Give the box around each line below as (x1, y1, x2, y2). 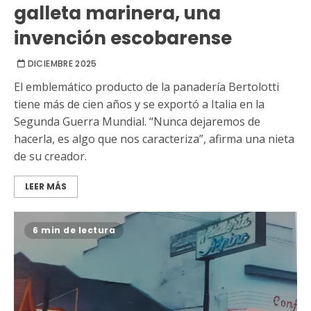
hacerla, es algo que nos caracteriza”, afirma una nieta (14, 131, 294, 146)
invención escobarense (14, 25, 232, 51)
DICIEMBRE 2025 (27, 57, 97, 69)
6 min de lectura (33, 224, 115, 236)
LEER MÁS (25, 180, 67, 192)
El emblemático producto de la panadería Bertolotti (14, 78, 279, 94)
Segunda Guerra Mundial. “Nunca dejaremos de (14, 113, 260, 129)
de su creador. (14, 148, 87, 164)
